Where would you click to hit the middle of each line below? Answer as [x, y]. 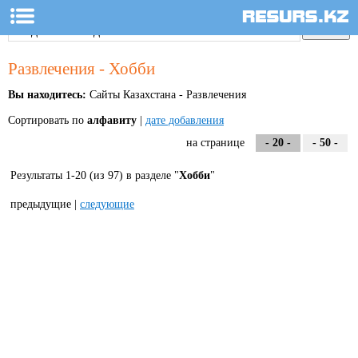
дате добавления [185, 120]
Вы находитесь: [47, 95]
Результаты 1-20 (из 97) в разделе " [95, 175]
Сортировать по [48, 120]
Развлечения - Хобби [82, 69]
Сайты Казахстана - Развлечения [166, 95]
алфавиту [112, 120]
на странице [219, 143]
